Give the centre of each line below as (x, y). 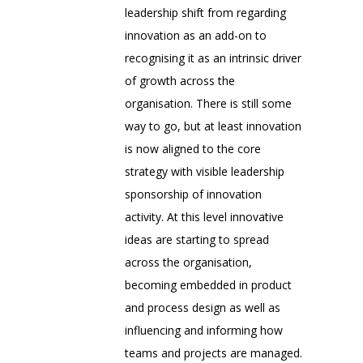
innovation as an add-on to (196, 35)
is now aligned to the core (193, 148)
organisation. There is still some (208, 103)
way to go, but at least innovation (213, 126)
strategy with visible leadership (205, 171)
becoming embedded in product (208, 284)
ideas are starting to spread (197, 239)
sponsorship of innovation (193, 194)
